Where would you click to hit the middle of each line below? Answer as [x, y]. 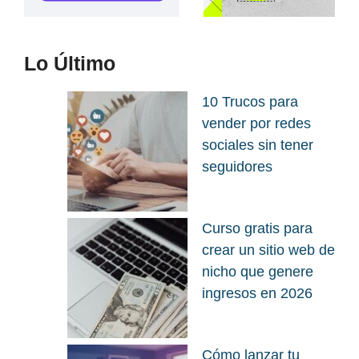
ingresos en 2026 [257, 293]
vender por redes [256, 123]
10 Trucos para [250, 101]
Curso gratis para [257, 228]
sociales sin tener [258, 145]
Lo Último [70, 63]
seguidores [239, 166]
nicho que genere [258, 271]
